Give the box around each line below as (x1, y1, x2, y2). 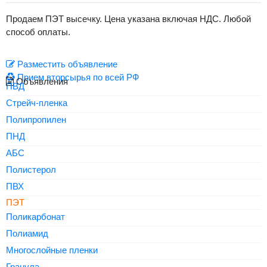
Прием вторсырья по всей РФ (15, 72, 139, 82)
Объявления (14, 76, 68, 86)
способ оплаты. (6, 27, 70, 37)
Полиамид (6, 228, 48, 238)
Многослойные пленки (6, 245, 98, 255)
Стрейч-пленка (6, 98, 67, 108)
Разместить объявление (15, 59, 117, 69)
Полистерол (6, 164, 56, 175)
